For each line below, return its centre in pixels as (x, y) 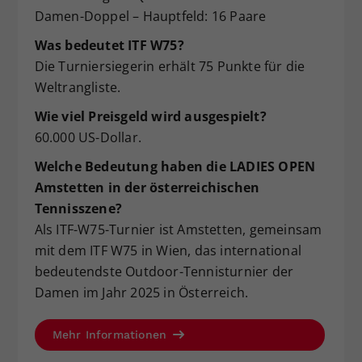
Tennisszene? (78, 208)
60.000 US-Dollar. (88, 137)
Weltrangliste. (78, 87)
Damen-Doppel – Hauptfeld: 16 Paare (150, 16)
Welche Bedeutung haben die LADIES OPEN (175, 166)
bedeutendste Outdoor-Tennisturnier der (164, 271)
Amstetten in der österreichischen (147, 187)
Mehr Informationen (112, 334)
